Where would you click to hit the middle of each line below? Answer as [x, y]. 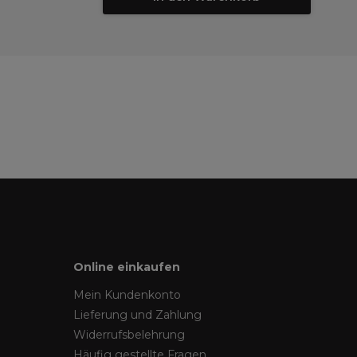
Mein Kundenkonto [127, 295]
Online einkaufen [127, 267]
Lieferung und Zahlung [137, 315]
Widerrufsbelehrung [129, 335]
